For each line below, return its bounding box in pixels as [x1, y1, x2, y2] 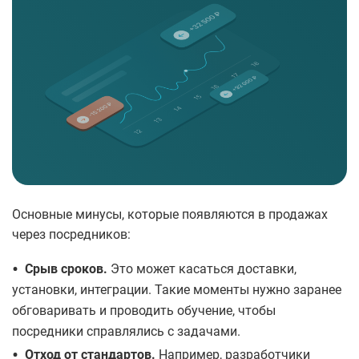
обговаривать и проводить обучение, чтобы [12, 303, 276, 319]
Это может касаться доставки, [111, 261, 296, 277]
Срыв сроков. [25, 261, 111, 277]
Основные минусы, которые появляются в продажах [12, 207, 328, 223]
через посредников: [12, 227, 131, 243]
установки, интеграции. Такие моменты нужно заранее [12, 282, 341, 298]
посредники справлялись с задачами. [12, 324, 240, 340]
